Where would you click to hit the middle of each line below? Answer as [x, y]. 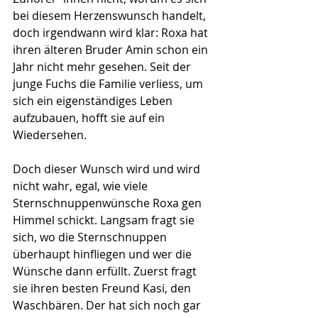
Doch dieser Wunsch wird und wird [108, 169]
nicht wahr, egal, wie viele [82, 186]
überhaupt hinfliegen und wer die [104, 254]
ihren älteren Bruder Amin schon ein [112, 50]
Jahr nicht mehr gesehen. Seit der [103, 67]
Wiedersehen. [50, 135]
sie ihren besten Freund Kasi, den [103, 288]
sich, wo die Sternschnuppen [91, 237]
